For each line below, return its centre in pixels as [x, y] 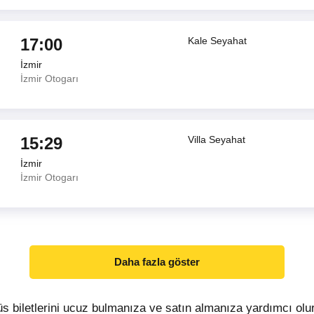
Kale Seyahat [218, 41]
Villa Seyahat [217, 139]
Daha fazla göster [157, 262]
